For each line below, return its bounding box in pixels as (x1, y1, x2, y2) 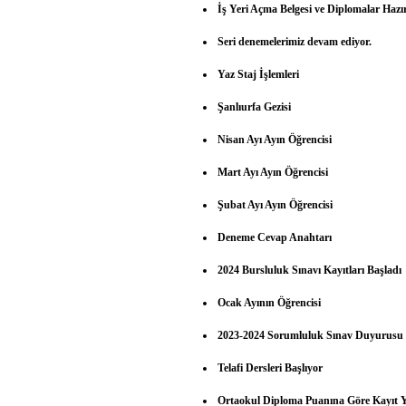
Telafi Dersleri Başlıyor (217, 361, 324, 374)
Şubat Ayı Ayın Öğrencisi (217, 198, 333, 211)
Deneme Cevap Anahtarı (217, 230, 333, 244)
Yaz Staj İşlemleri (217, 67, 300, 81)
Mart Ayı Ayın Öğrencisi (217, 165, 329, 179)
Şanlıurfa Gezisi (217, 100, 292, 113)
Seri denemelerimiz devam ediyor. (217, 34, 372, 48)
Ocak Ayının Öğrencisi (217, 295, 322, 309)
